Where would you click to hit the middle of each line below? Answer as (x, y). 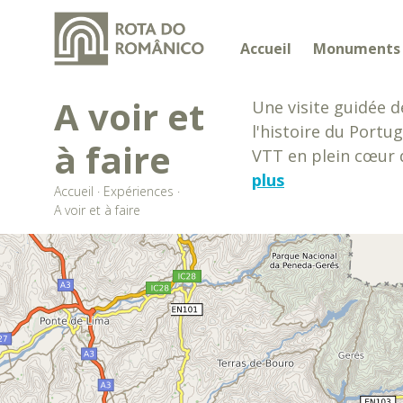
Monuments (357, 49)
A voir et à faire (97, 210)
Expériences (139, 191)
